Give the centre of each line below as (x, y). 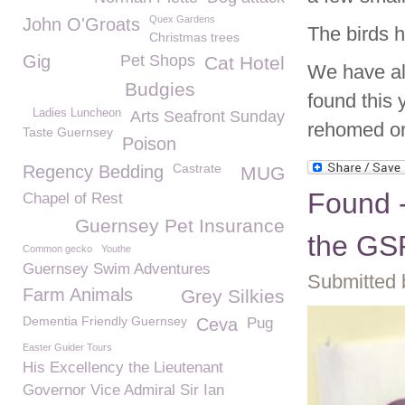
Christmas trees (194, 37)
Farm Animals (78, 295)
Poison (149, 144)
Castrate (197, 168)
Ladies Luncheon (77, 113)
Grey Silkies (233, 296)
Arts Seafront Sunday (207, 117)
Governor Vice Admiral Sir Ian (123, 390)
